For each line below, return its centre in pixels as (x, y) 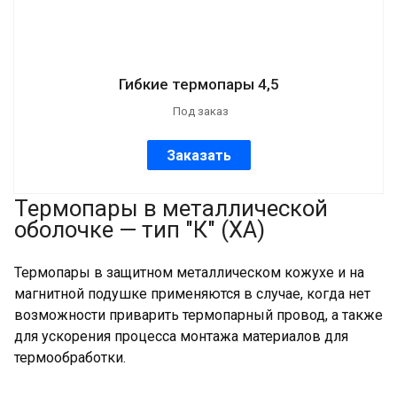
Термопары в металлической (171, 209)
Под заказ (201, 112)
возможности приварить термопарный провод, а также (198, 315)
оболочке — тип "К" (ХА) (140, 230)
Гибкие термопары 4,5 (198, 85)
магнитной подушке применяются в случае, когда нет (192, 294)
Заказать (198, 156)
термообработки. (70, 358)
